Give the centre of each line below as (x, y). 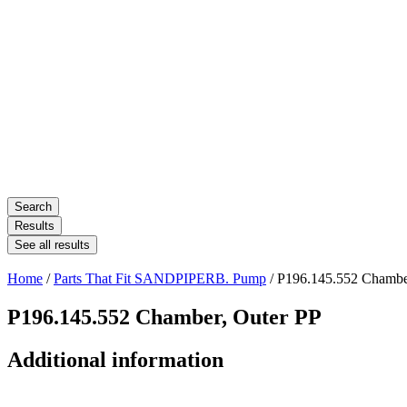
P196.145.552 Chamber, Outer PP (164, 318)
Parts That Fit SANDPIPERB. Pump (160, 279)
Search (33, 207)
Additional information (115, 360)
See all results (52, 245)
